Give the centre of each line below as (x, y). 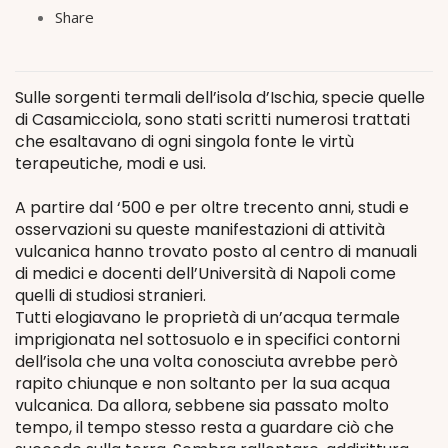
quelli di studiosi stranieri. (110, 295)
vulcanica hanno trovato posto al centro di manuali (216, 251)
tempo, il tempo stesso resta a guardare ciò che (204, 427)
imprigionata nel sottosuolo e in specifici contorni (207, 339)
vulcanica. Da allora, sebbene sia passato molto (202, 405)
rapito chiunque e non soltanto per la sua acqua (202, 383)
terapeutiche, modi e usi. (110, 163)
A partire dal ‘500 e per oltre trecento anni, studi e (212, 207)
